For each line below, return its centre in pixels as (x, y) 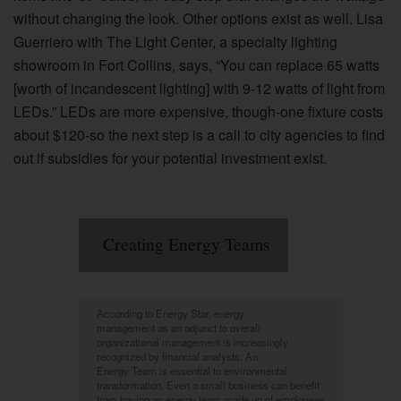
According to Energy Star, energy (171, 313)
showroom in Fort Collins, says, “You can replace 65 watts (196, 65)
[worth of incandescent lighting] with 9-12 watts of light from (199, 89)
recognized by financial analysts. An (177, 356)
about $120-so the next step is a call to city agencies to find (199, 135)
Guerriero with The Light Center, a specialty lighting (175, 42)
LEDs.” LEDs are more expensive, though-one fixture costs (198, 112)
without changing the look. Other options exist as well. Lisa (198, 19)
